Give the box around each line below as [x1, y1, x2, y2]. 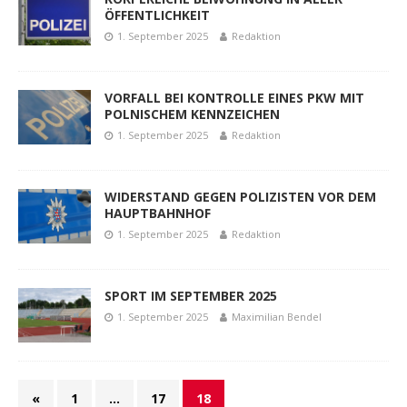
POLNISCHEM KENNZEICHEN [104, 104, 280, 123]
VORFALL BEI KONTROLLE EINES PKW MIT [104, 88, 364, 106]
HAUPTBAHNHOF [104, 203, 211, 222]
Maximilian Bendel [232, 309, 322, 323]
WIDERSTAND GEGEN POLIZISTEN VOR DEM [104, 187, 376, 205]
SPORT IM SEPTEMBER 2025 [104, 286, 277, 304]
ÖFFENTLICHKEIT [104, 5, 210, 24]
